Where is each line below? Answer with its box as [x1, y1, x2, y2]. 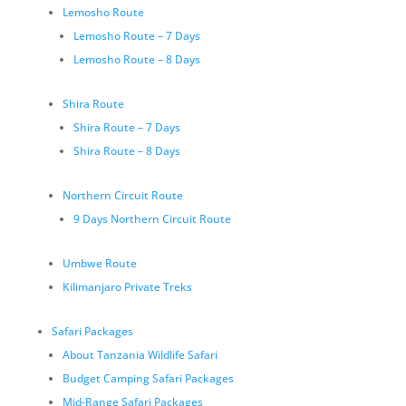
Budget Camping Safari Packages [62, 371, 234, 386]
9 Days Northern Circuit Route [72, 211, 231, 227]
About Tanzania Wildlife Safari [62, 347, 217, 362]
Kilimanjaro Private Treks [62, 279, 192, 295]
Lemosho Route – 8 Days [72, 52, 200, 67]
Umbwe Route [62, 256, 137, 271]
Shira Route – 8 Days [72, 143, 180, 159]
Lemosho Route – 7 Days [72, 28, 200, 43]
